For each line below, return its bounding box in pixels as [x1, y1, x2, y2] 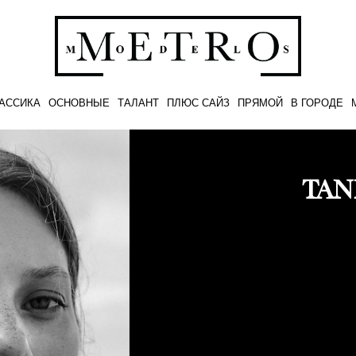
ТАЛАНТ [118, 96, 160, 108]
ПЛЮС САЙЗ [167, 96, 230, 108]
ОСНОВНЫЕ [48, 96, 110, 108]
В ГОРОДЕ [291, 96, 344, 108]
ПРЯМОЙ [238, 96, 284, 108]
